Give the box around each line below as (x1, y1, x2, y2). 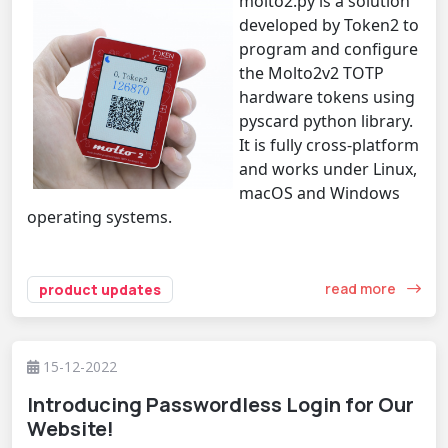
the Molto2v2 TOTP (239, 61, 384, 84)
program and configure (239, 37, 418, 60)
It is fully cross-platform (239, 133, 419, 156)
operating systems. (27, 205, 172, 228)
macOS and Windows (239, 181, 400, 204)
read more (325, 279, 399, 299)
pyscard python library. (239, 109, 413, 132)
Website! (27, 414, 114, 442)
